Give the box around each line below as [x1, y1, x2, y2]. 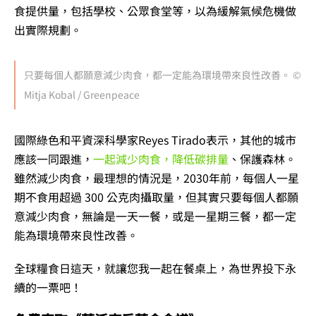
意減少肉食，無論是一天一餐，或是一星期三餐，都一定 [14, 207, 296, 224]
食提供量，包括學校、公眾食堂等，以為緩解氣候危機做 [14, 1, 296, 19]
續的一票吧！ [14, 278, 82, 296]
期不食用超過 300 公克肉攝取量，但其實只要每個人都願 [14, 188, 298, 205]
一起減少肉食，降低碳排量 [93, 150, 229, 167]
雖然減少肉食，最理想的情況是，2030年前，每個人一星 [14, 169, 299, 186]
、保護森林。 [229, 150, 296, 167]
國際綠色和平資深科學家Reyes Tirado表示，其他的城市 [14, 130, 296, 148]
